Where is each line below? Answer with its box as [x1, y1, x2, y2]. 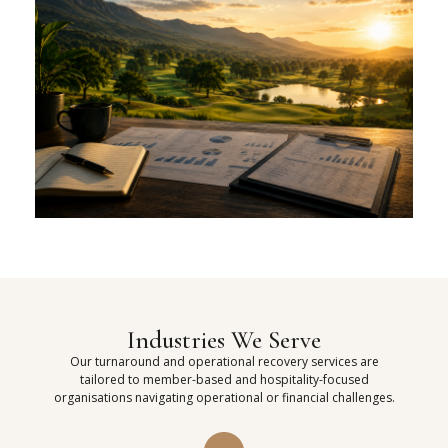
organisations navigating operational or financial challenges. [53, 389, 395, 407]
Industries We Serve [127, 325, 321, 356]
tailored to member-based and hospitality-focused [79, 371, 369, 389]
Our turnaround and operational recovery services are [69, 353, 379, 371]
